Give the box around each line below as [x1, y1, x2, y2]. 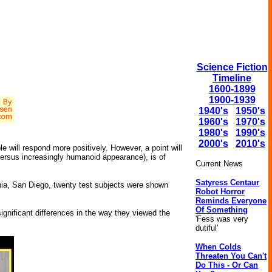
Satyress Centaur [195, 178, 259, 187]
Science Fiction [196, 62, 268, 72]
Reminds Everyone [195, 196, 267, 205]
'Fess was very [195, 214, 248, 223]
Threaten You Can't [195, 251, 267, 260]
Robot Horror [195, 187, 245, 196]
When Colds [195, 242, 241, 251]
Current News [195, 159, 243, 168]
